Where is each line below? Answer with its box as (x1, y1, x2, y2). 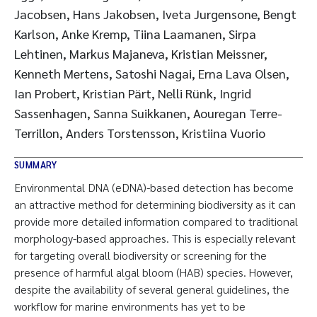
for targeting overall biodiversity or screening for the (14, 248, 267, 263)
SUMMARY (14, 158, 57, 171)
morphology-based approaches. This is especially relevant (14, 231, 296, 246)
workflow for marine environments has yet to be (14, 299, 246, 313)
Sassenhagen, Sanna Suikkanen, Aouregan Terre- (14, 105, 282, 121)
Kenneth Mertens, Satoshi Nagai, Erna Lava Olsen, (14, 65, 289, 81)
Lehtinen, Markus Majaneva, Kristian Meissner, (14, 45, 267, 62)
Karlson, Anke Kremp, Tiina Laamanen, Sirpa (14, 25, 256, 42)
